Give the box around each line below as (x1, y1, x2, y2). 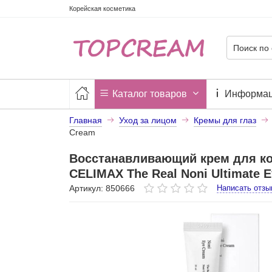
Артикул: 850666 (69, 183, 135, 193)
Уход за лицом (118, 115, 177, 125)
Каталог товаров (109, 88, 189, 99)
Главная (69, 115, 102, 125)
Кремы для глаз (193, 115, 256, 125)
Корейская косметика (69, 5, 135, 13)
